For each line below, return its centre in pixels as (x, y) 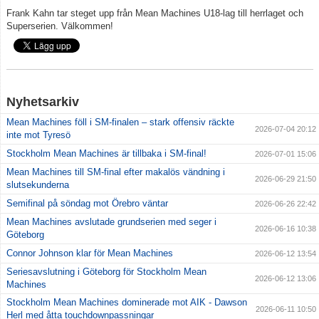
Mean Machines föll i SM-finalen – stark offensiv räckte (120, 122)
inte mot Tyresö (38, 135)
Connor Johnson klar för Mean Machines (90, 253)
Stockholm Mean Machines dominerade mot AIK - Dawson (127, 303)
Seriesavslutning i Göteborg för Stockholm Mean (106, 272)
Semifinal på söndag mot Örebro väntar (87, 204)
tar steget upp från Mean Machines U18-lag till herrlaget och (180, 14)
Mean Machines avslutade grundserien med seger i (111, 222)
